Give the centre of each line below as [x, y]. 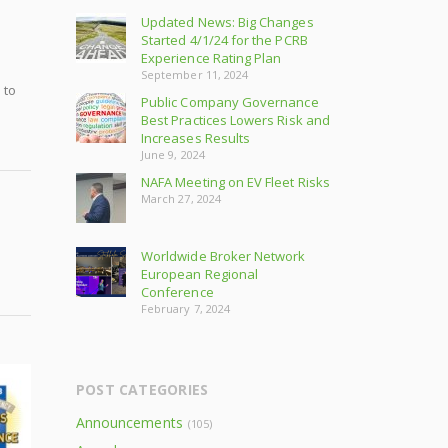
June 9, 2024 [173, 154]
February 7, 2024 [186, 308]
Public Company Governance [230, 102]
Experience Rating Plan [211, 58]
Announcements [129, 422]
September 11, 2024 [195, 74]
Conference [177, 292]
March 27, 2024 [181, 198]
